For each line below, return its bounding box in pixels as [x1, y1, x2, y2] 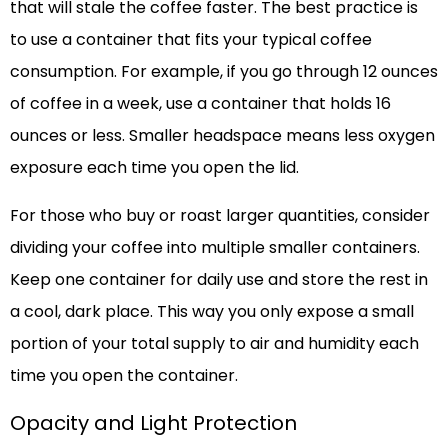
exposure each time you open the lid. [10, 155, 299, 179]
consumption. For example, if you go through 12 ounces [10, 59, 438, 83]
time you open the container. [10, 363, 238, 387]
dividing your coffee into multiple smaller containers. [10, 235, 420, 259]
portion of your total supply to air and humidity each [10, 331, 419, 355]
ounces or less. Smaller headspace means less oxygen [10, 123, 435, 147]
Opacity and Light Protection [10, 408, 297, 437]
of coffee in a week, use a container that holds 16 [10, 91, 391, 115]
